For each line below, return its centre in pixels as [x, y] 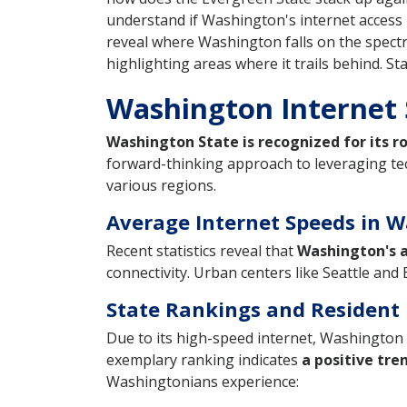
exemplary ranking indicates [204, 359]
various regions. [161, 185]
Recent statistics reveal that [202, 250]
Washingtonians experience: [203, 381]
